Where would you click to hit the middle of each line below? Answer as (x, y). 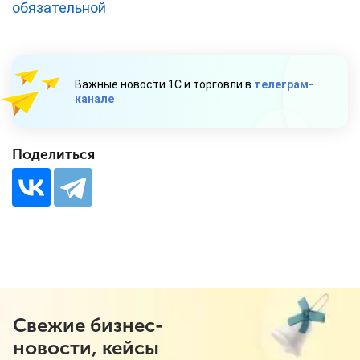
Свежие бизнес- (88, 325)
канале (94, 99)
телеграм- (284, 85)
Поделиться (53, 155)
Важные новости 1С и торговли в (164, 85)
